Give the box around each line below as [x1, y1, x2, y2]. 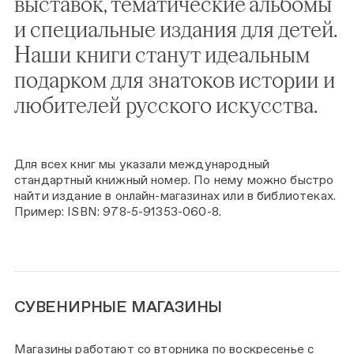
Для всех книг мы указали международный [14, 156, 269, 171]
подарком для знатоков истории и [14, 66, 335, 92]
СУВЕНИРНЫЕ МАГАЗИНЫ [14, 297, 223, 316]
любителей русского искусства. [14, 91, 318, 118]
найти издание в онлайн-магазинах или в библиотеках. [14, 188, 337, 203]
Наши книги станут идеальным [14, 40, 310, 67]
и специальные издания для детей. [14, 15, 337, 42]
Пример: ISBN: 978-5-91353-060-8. [14, 204, 222, 219]
